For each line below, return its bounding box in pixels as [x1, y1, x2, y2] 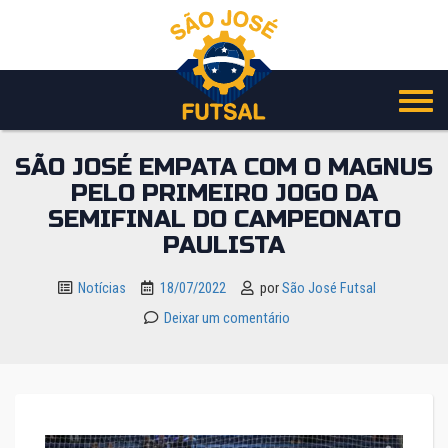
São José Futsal [281, 280, 376, 297]
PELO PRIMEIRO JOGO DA [70, 179, 378, 208]
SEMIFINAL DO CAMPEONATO [47, 205, 401, 234]
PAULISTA [163, 231, 285, 260]
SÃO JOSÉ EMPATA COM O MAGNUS [15, 153, 433, 182]
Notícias [77, 280, 126, 297]
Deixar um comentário [163, 310, 290, 327]
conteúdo [30, 82, 89, 101]
